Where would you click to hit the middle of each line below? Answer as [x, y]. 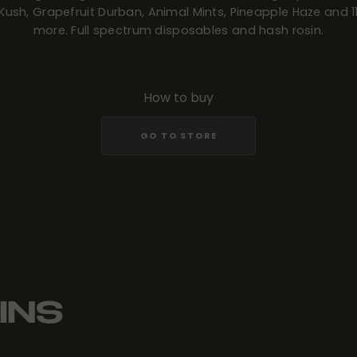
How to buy [178, 97]
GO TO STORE [178, 135]
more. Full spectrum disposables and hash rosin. [178, 31]
